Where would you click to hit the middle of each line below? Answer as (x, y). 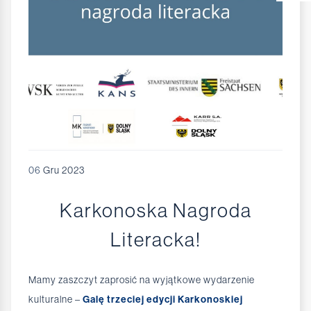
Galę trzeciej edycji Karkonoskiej (163, 300)
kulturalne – (56, 300)
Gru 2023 (63, 170)
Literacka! (155, 240)
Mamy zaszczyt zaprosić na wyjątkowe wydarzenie (142, 280)
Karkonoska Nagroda (155, 211)
